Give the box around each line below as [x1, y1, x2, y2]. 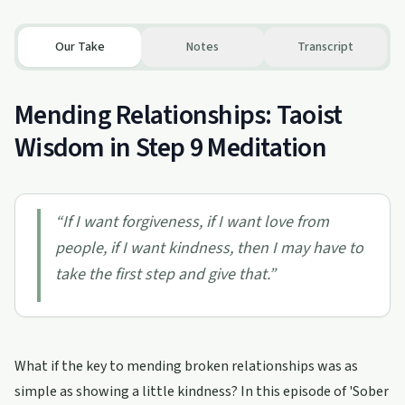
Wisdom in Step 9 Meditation [14, 128, 326, 167]
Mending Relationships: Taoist [14, 96, 343, 135]
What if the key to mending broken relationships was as [14, 356, 358, 376]
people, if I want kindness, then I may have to [55, 237, 363, 259]
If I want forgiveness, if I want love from [62, 211, 329, 233]
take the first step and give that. [55, 263, 268, 286]
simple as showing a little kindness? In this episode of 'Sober [14, 381, 389, 401]
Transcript [297, 38, 353, 56]
